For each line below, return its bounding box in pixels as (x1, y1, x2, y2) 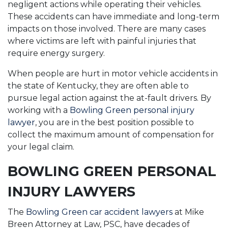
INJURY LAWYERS (8, 183, 135, 200)
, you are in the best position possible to (35, 118, 194, 127)
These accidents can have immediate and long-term (8, 12, 219, 21)
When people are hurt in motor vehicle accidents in (8, 69, 218, 78)
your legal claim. (8, 142, 74, 152)
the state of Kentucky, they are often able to (8, 81, 189, 91)
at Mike (173, 207, 204, 217)
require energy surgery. (8, 48, 105, 58)
